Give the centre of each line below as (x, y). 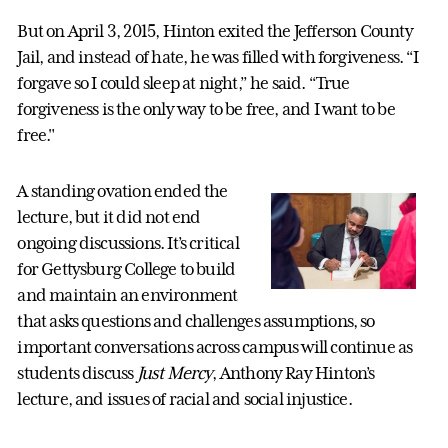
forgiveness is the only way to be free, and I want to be (206, 108)
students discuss (77, 372)
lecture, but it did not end (109, 216)
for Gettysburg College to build (126, 268)
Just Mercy (174, 372)
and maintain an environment (127, 294)
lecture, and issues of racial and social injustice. (184, 398)
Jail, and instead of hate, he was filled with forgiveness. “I (218, 56)
